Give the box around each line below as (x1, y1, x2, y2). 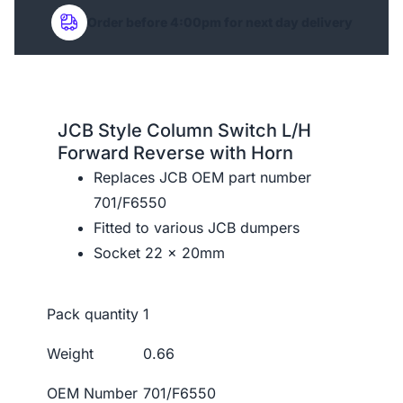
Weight (47, 344, 94, 363)
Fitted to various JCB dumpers (94, 218, 300, 237)
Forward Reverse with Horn (58, 141, 293, 164)
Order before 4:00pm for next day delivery (86, 13, 353, 30)
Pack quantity (47, 304, 139, 323)
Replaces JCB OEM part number (94, 167, 311, 186)
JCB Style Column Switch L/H (58, 119, 311, 141)
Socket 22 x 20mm (94, 243, 225, 262)
